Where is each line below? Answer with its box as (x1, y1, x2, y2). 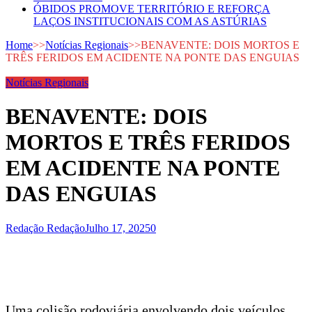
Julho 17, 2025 (85, 221, 150, 234)
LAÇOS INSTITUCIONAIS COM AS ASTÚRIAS (33, 15, 267, 27)
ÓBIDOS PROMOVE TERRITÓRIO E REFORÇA (33, 3, 270, 15)
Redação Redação (6, 221, 85, 234)
